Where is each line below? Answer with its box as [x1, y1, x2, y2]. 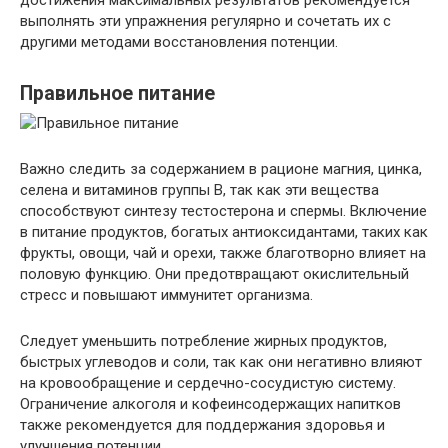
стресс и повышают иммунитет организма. [20, 286, 313, 305]
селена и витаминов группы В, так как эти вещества [20, 181, 379, 200]
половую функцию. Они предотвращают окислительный [20, 265, 409, 284]
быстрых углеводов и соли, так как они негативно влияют [20, 353, 422, 372]
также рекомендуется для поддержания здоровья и [20, 416, 385, 435]
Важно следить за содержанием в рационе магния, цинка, [20, 160, 422, 179]
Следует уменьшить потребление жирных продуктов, [20, 332, 387, 351]
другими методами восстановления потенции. [20, 33, 338, 52]
